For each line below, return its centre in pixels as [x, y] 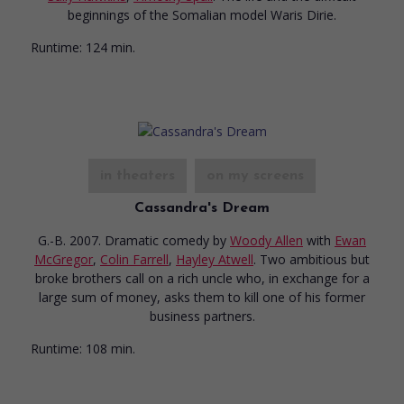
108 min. [110, 348]
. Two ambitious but [312, 259]
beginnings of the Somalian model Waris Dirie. [202, 14]
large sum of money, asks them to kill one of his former [202, 297]
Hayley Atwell [215, 259]
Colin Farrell [134, 259]
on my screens [255, 175]
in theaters [138, 175]
